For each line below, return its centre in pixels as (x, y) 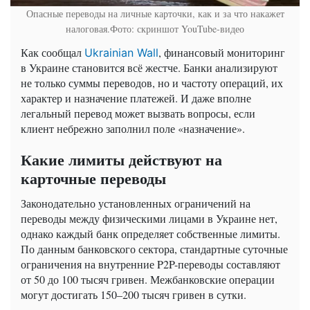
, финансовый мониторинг (222, 52)
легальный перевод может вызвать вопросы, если (138, 113)
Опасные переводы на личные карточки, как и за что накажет (155, 13)
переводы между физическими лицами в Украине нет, (149, 218)
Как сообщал (53, 52)
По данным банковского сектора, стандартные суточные (154, 248)
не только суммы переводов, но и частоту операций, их (152, 82)
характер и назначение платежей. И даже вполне (136, 98)
